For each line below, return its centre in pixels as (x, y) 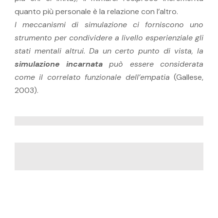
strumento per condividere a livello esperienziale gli (109, 37)
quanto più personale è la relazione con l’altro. (96, 11)
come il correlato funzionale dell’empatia (94, 77)
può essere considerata (153, 64)
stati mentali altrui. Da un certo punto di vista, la (109, 51)
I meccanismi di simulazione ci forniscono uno (109, 24)
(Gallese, (189, 77)
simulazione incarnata (59, 64)
